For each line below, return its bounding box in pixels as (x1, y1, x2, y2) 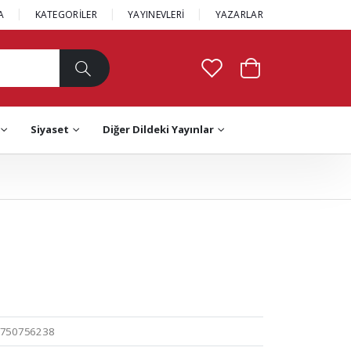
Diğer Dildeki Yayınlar (103, 122, 214, 136)
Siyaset (31, 122, 69, 136)
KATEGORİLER (34, 8, 97, 21)
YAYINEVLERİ (128, 8, 185, 21)
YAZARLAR (215, 8, 263, 21)
